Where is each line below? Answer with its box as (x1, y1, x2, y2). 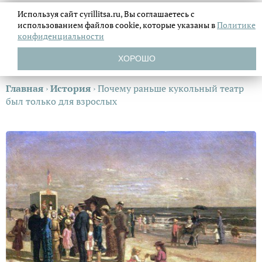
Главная (6, 82, 43, 95)
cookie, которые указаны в (115, 19, 217, 30)
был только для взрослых (6, 95, 117, 108)
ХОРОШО (118, 54, 156, 63)
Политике (217, 19, 256, 30)
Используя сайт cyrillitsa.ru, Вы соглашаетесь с (18, 8, 195, 19)
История (50, 82, 91, 95)
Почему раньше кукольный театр (98, 82, 244, 95)
